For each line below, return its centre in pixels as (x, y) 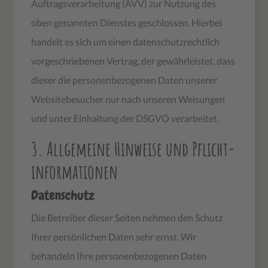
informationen (75, 171)
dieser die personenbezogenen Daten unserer (124, 80)
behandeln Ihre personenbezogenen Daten (119, 255)
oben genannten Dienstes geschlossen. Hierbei (127, 22)
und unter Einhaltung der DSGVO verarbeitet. (125, 118)
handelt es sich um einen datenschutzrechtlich (126, 41)
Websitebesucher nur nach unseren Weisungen (128, 99)
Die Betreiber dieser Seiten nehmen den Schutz (127, 217)
